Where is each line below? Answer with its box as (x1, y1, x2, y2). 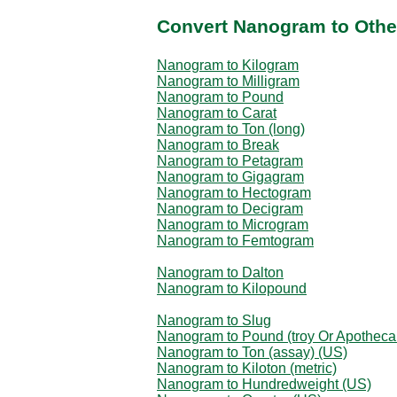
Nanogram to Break (157, 136, 279, 152)
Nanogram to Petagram (157, 152, 303, 168)
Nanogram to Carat (157, 105, 276, 121)
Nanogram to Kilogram (157, 57, 299, 73)
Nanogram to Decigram (157, 200, 303, 216)
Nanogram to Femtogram (157, 232, 314, 248)
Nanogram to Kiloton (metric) (157, 360, 337, 376)
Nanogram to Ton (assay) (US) (157, 344, 347, 360)
